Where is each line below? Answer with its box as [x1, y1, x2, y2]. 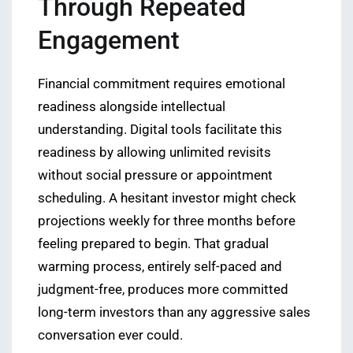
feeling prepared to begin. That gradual [38, 236, 269, 252]
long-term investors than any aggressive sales [38, 305, 310, 321]
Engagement [38, 25, 180, 56]
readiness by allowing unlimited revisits [38, 145, 271, 161]
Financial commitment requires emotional [38, 76, 285, 92]
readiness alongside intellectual [38, 99, 225, 115]
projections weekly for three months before [38, 214, 295, 229]
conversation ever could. [38, 328, 183, 344]
